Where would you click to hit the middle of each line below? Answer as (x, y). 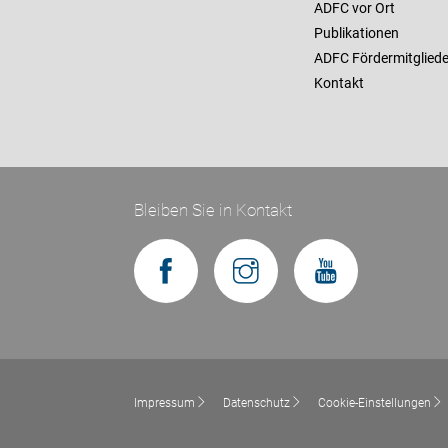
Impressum (165, 403)
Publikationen (356, 33)
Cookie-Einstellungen (375, 403)
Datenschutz (257, 403)
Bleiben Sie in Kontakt (213, 210)
